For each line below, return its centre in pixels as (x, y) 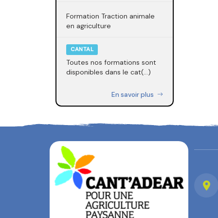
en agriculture (89, 26)
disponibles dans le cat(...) (109, 72)
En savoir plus (133, 94)
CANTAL (82, 50)
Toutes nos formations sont (111, 63)
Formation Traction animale (110, 16)
